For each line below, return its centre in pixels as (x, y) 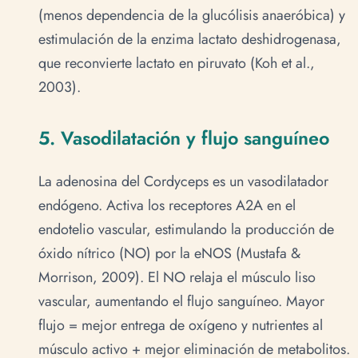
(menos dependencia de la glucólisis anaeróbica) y (192, 16)
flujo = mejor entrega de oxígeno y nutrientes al (181, 325)
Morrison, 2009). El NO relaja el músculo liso (177, 277)
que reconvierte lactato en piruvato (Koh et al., (177, 64)
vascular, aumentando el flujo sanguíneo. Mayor (181, 301)
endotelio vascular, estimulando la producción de (186, 229)
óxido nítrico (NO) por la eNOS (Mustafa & (169, 253)
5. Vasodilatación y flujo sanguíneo (184, 139)
